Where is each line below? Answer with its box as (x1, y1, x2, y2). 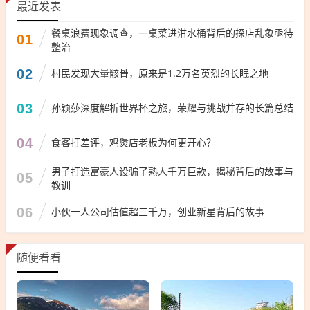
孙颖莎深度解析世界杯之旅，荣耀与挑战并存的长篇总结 (51, 100, 293, 114)
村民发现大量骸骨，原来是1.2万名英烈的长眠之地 (51, 66, 268, 80)
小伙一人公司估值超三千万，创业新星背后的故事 (51, 204, 264, 218)
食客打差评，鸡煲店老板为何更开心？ (51, 135, 216, 149)
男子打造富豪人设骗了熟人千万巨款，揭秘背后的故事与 (51, 164, 293, 178)
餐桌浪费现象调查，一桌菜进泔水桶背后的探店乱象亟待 (51, 26, 293, 39)
